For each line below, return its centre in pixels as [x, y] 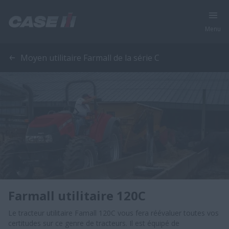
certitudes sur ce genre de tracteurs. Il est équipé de [94, 223]
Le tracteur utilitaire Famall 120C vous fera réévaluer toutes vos [113, 213]
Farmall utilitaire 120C [77, 196]
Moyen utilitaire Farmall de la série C [90, 58]
